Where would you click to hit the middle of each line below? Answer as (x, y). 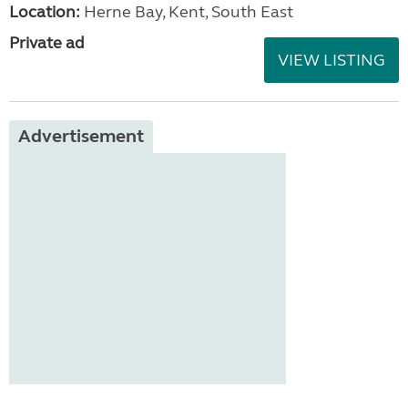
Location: (45, 12)
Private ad (47, 43)
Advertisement (81, 136)
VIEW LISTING (331, 60)
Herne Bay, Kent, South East (187, 12)
